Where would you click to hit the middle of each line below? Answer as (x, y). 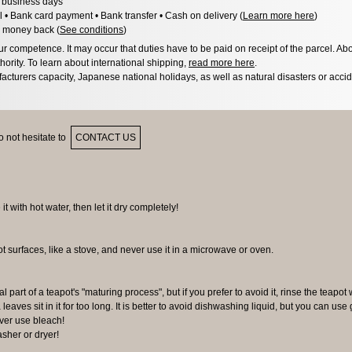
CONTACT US (106, 137)
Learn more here (279, 15)
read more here (222, 62)
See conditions (92, 29)
